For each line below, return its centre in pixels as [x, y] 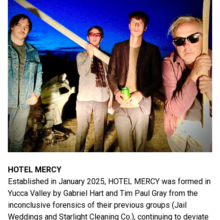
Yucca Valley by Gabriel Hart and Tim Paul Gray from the [103, 193]
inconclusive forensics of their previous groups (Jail [97, 205]
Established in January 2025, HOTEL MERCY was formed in [109, 182]
